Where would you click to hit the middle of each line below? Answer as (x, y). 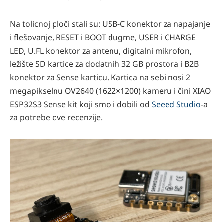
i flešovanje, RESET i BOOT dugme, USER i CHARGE (103, 37)
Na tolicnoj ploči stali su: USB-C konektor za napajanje (110, 24)
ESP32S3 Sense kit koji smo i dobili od (81, 104)
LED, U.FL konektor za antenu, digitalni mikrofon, (101, 51)
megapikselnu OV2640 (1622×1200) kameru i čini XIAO (110, 91)
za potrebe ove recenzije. (56, 118)
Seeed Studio (176, 104)
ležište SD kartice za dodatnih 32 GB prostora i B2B (104, 64)
